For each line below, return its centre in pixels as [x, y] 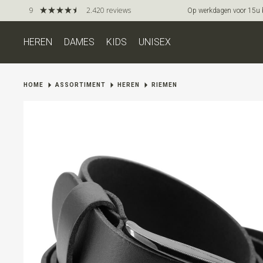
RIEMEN [164, 85]
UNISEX [155, 42]
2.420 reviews [109, 10]
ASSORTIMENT [80, 85]
